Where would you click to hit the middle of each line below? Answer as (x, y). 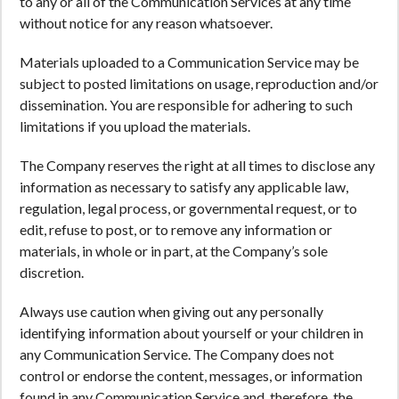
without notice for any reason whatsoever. (146, 23)
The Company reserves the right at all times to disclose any (197, 165)
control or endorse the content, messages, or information (191, 375)
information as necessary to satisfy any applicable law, (184, 187)
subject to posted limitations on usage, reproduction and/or (199, 83)
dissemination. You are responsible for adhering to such (186, 105)
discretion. (52, 272)
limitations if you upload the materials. (135, 126)
